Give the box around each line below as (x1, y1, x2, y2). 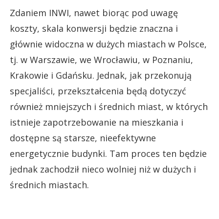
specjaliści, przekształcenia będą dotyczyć (10, 85, 186, 97)
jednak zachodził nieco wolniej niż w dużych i (10, 163, 196, 175)
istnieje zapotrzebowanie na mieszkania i (10, 116, 183, 128)
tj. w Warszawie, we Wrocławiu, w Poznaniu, (10, 53, 193, 66)
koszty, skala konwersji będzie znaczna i (10, 22, 178, 34)
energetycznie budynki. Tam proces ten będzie (10, 147, 207, 159)
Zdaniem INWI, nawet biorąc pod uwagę (10, 6, 178, 19)
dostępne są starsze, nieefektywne (10, 131, 156, 144)
